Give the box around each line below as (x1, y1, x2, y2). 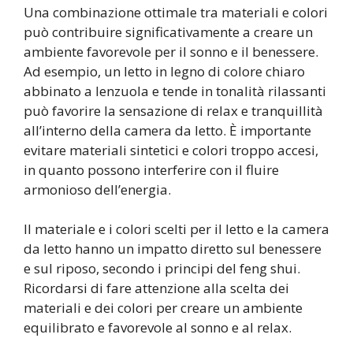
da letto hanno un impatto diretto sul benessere (24, 240, 321, 258)
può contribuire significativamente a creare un (24, 22, 313, 41)
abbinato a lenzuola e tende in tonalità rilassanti (24, 81, 326, 100)
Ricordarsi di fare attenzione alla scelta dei (24, 279, 289, 298)
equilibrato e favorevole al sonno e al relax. (24, 318, 292, 337)
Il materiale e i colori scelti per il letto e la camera (24, 220, 329, 239)
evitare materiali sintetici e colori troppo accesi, (24, 140, 318, 159)
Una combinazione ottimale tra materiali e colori (24, 2, 328, 21)
